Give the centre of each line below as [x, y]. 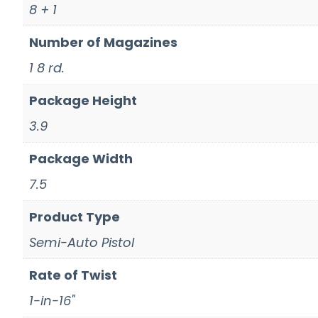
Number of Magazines [103, 42]
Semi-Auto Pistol [82, 242]
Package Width [81, 158]
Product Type [75, 216]
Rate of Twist [73, 275]
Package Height [83, 100]
